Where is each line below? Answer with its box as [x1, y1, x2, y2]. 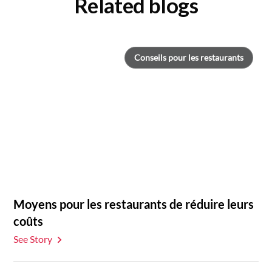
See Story [13, 233, 53, 245]
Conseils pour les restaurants [134, 52, 243, 63]
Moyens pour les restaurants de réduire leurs [13, 196, 254, 211]
